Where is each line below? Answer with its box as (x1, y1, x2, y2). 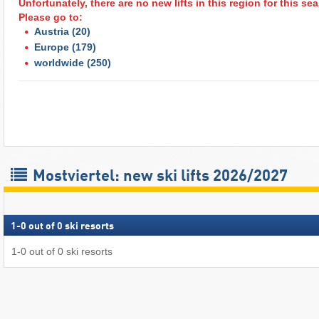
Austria (34, 25, 69, 37)
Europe (34, 41, 69, 53)
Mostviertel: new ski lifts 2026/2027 (29, 169, 288, 185)
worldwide (34, 56, 84, 68)
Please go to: (19, 11, 83, 23)
